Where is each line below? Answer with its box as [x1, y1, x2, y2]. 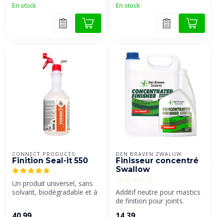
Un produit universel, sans [12, 178, 93, 188]
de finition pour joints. [116, 196, 184, 205]
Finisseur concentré [116, 155, 199, 165]
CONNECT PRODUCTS [12, 150, 76, 157]
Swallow [116, 164, 150, 174]
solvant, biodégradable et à [12, 187, 97, 197]
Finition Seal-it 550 [12, 155, 88, 165]
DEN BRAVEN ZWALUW [116, 150, 182, 157]
